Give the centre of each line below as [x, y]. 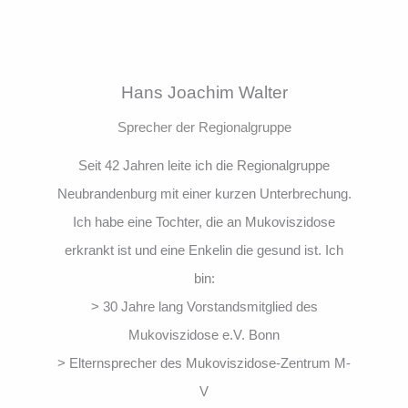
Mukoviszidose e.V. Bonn [204, 334]
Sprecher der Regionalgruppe [204, 127]
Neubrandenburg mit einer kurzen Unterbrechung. [204, 193]
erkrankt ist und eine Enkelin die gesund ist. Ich [204, 250]
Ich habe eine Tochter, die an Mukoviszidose [204, 221]
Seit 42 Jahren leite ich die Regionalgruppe [204, 165]
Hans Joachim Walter [204, 92]
